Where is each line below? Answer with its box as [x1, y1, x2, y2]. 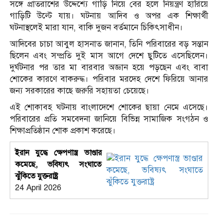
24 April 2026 [15, 182, 61, 193]
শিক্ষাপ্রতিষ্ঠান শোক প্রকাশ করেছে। [10, 126, 116, 136]
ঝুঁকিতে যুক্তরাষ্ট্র [15, 171, 58, 182]
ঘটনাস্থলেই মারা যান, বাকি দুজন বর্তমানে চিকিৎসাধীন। [10, 22, 183, 33]
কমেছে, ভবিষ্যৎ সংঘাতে [15, 160, 102, 170]
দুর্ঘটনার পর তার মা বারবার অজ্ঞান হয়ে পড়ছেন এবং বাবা [10, 62, 208, 73]
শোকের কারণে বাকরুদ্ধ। [10, 74, 89, 85]
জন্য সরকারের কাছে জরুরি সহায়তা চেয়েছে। [10, 86, 149, 96]
